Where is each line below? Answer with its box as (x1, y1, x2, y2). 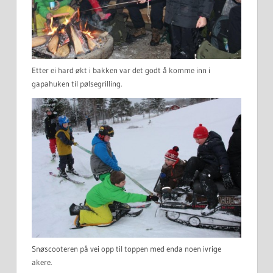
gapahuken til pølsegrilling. (32, 78, 122, 88)
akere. (32, 257, 52, 267)
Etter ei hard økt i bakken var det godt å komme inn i (32, 65, 210, 75)
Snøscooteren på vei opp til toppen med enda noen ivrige (32, 243, 221, 253)
